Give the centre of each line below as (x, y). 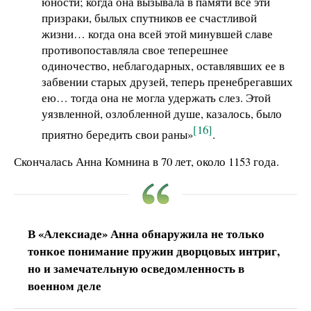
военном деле (65, 286)
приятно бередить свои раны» (117, 134)
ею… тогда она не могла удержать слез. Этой (156, 97)
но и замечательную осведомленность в (136, 269)
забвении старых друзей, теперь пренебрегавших (167, 81)
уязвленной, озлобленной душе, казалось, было (162, 113)
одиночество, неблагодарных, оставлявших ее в (163, 65)
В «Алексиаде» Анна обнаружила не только (146, 234)
